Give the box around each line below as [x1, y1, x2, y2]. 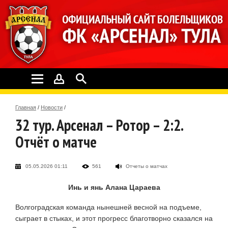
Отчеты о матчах [126, 163, 167, 169]
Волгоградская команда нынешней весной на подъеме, [15, 203, 202, 211]
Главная [15, 104, 36, 110]
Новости [41, 104, 63, 110]
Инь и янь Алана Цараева [68, 183, 160, 191]
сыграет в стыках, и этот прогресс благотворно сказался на [15, 214, 213, 222]
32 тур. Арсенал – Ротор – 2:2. [15, 115, 183, 135]
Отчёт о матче [15, 131, 97, 152]
